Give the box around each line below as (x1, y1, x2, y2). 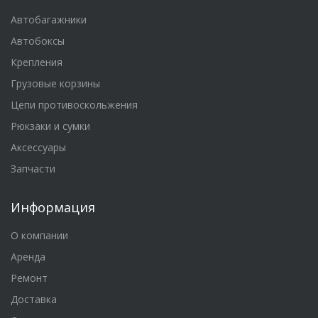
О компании (11, 229, 68, 243)
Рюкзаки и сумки (11, 119, 90, 133)
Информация (11, 199, 95, 216)
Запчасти (11, 162, 55, 176)
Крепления (11, 55, 62, 70)
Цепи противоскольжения (11, 98, 138, 112)
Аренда (11, 250, 45, 264)
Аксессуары (11, 141, 66, 155)
